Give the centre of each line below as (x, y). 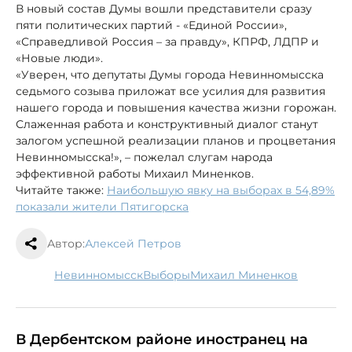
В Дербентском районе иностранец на (162, 339)
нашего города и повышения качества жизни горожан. (176, 107)
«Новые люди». (59, 58)
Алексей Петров (133, 243)
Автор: (66, 243)
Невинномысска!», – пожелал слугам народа (144, 157)
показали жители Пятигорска (102, 206)
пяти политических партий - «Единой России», (151, 25)
